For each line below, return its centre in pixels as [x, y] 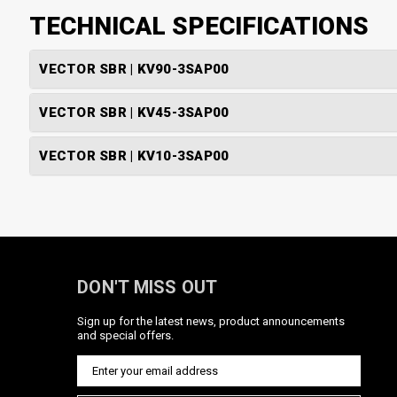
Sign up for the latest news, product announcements [211, 321]
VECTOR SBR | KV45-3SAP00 [134, 112]
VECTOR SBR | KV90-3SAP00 [134, 69]
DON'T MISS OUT [148, 287]
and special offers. [125, 335]
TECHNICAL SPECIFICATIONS [199, 26]
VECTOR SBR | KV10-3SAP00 [134, 156]
